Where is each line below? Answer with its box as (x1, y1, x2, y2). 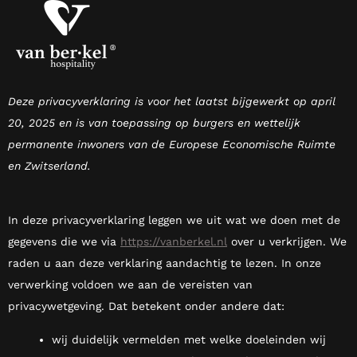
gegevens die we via (8, 235, 120, 249)
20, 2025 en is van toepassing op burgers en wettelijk (8, 116, 300, 129)
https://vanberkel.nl (120, 235, 227, 249)
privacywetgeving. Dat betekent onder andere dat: (8, 300, 284, 313)
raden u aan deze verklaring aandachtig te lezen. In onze (8, 257, 321, 270)
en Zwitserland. (8, 159, 91, 172)
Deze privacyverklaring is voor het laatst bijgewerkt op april (8, 95, 335, 108)
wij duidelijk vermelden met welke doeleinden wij (52, 332, 326, 346)
